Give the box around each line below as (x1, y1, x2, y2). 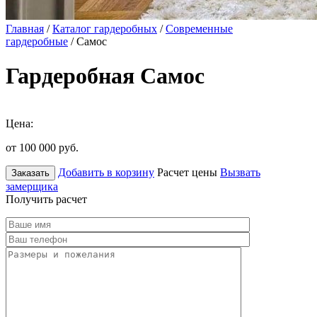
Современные (166, 23, 233, 35)
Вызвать (220, 166, 260, 178)
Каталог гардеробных (52, 23, 157, 35)
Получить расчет (6, 192, 87, 205)
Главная (6, 23, 44, 35)
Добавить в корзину (58, 166, 154, 178)
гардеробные (6, 35, 68, 47)
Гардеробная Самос (6, 63, 204, 89)
